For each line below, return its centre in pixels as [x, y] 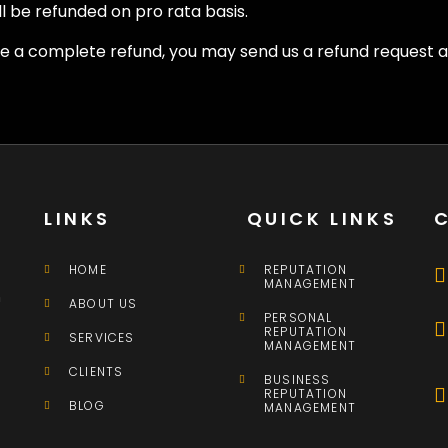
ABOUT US [103, 304]
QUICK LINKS [318, 219]
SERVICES [101, 338]
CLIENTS [96, 372]
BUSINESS [297, 380]
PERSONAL [298, 318]
